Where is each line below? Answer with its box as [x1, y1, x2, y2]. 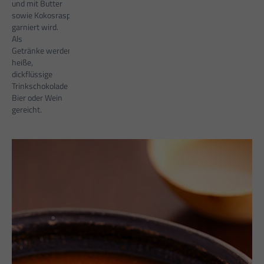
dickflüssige [12, 68, 52, 81]
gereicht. [12, 103, 42, 116]
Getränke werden [12, 44, 72, 57]
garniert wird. [12, 21, 58, 34]
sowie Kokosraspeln [12, 9, 81, 22]
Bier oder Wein [12, 91, 62, 104]
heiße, [12, 56, 33, 69]
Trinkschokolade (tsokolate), [12, 80, 108, 93]
